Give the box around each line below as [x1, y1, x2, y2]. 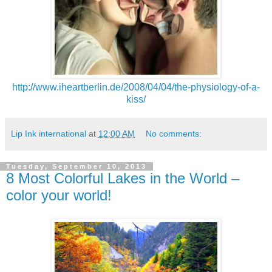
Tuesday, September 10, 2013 [6, 162, 147, 170]
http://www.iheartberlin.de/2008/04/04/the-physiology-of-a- [12, 81, 260, 92]
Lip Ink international [11, 128, 86, 138]
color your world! [6, 186, 112, 203]
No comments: [146, 128, 202, 138]
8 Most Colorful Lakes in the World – [6, 169, 239, 186]
